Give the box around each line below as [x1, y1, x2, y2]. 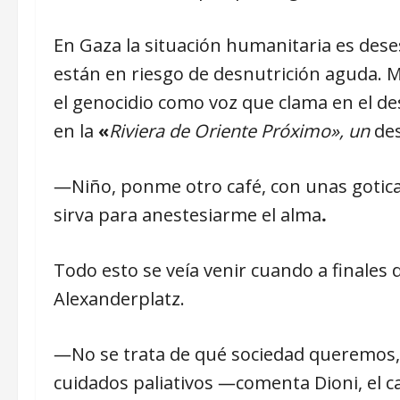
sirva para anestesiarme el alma [54, 203, 321, 228]
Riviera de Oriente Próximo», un [109, 119, 370, 144]
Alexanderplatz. [54, 287, 185, 312]
